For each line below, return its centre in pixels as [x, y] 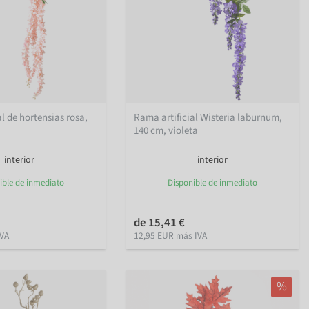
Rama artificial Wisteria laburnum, [208, 117]
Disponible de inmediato [212, 182]
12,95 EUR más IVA [171, 235]
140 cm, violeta [166, 130]
